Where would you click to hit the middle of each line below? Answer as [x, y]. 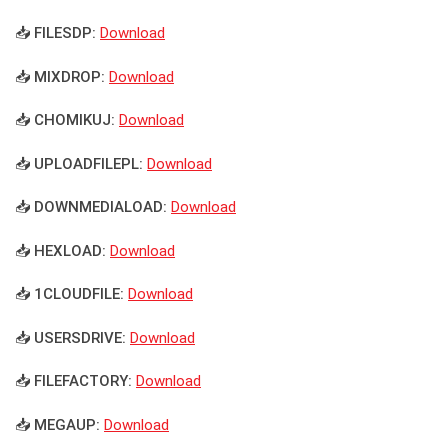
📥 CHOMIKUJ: [65, 120]
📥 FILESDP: [55, 33]
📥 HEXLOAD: [60, 250]
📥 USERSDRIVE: [70, 337]
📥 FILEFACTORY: [73, 381]
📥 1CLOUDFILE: [69, 294]
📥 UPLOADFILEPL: [79, 163]
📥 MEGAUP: [57, 424]
